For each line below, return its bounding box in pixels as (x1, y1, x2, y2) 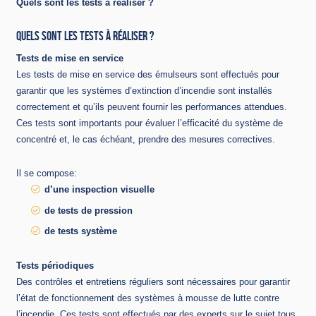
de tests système (44, 226, 117, 237)
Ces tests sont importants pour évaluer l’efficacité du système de (16, 117, 283, 128)
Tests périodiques (16, 260, 94, 271)
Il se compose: (16, 168, 77, 179)
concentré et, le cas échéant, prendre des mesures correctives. (16, 133, 275, 145)
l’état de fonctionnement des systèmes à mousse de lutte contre (16, 292, 279, 303)
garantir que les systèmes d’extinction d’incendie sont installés (16, 85, 272, 96)
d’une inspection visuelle (44, 184, 154, 195)
